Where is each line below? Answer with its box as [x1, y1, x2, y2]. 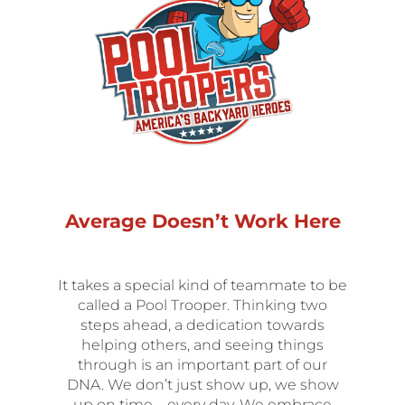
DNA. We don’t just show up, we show [66, 375, 339, 393]
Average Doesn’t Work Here [64, 209, 341, 232]
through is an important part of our [78, 355, 327, 373]
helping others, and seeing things [81, 335, 324, 353]
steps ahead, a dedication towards [80, 316, 325, 334]
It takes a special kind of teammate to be [58, 276, 347, 294]
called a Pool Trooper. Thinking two [78, 296, 327, 314]
